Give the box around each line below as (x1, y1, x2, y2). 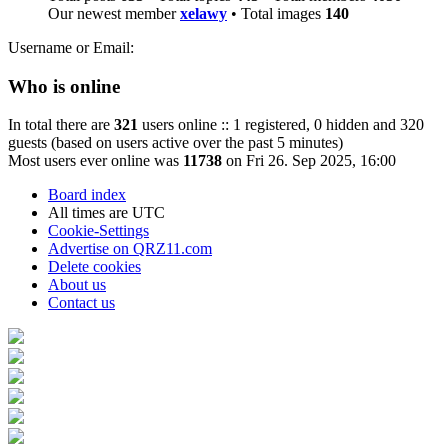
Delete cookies (48, 258, 141, 276)
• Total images (227, 5, 325, 22)
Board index (48, 186, 126, 204)
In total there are (8, 116, 114, 134)
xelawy (180, 5, 227, 22)
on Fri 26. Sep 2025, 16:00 (222, 152, 396, 170)
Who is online (8, 75, 120, 97)
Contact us (48, 294, 115, 312)
